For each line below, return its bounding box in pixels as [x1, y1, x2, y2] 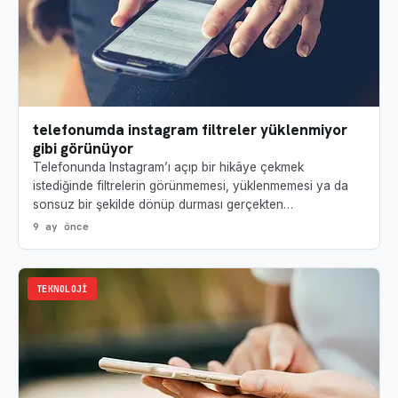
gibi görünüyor [33, 139, 133, 159]
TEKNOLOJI [36, 283, 88, 296]
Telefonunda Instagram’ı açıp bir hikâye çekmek [33, 160, 304, 175]
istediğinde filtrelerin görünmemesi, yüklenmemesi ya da [33, 179, 348, 194]
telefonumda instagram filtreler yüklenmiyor [33, 120, 347, 140]
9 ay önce [33, 220, 89, 234]
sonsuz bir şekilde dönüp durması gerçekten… [33, 197, 293, 212]
